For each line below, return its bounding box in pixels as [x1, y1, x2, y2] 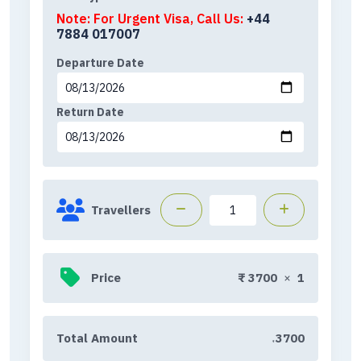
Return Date [56, 105, 124, 119]
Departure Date [56, 56, 144, 70]
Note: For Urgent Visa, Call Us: [56, 10, 247, 27]
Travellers [91, 201, 151, 218]
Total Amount [56, 330, 138, 346]
